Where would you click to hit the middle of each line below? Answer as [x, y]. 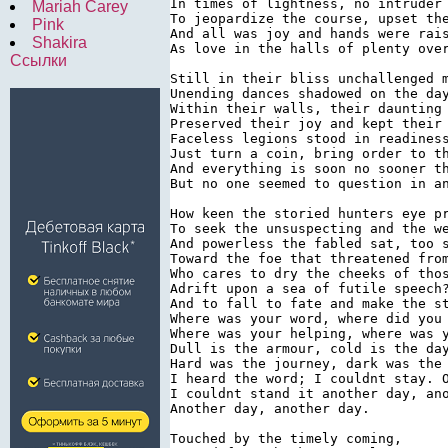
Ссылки [38, 60]
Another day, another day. [270, 408]
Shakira [59, 42]
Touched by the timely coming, [286, 438]
